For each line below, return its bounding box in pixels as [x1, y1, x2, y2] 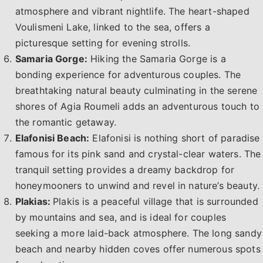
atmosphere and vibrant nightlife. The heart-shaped [15, 5, 249, 17]
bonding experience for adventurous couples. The [15, 68, 241, 80]
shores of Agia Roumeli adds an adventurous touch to [15, 100, 259, 112]
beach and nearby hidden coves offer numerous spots [15, 242, 261, 255]
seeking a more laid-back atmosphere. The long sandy [15, 227, 262, 239]
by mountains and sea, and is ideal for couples [15, 211, 227, 223]
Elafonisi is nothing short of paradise [89, 131, 260, 144]
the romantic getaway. [15, 116, 117, 128]
